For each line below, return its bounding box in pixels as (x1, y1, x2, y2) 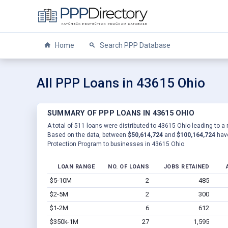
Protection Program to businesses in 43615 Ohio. (47, 140, 186, 148)
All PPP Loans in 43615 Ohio (37, 75, 205, 91)
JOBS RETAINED (163, 163, 209, 170)
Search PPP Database (98, 41, 170, 49)
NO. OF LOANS (108, 163, 149, 170)
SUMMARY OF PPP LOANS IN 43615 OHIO (47, 108, 194, 118)
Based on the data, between (47, 131, 128, 138)
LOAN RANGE (58, 163, 95, 170)
